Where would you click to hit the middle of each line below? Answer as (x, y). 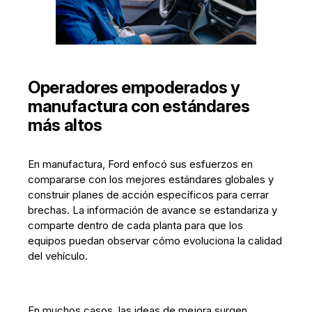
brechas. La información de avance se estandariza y (153, 210)
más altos (65, 125)
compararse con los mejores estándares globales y (151, 179)
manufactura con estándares (139, 106)
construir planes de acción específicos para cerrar (149, 194)
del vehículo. (58, 256)
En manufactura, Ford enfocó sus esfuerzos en (141, 164)
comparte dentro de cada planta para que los (136, 225)
